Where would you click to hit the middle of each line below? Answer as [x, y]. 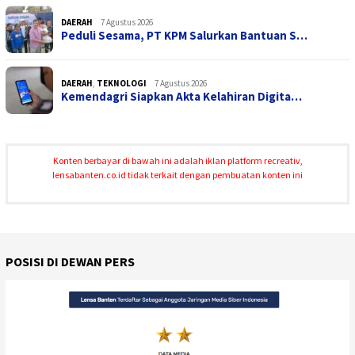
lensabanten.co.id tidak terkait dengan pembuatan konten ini [177, 175]
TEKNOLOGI [122, 84]
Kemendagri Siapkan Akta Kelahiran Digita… [181, 97]
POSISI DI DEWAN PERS [70, 262]
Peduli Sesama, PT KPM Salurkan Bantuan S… [184, 36]
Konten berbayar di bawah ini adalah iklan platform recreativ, [177, 161]
